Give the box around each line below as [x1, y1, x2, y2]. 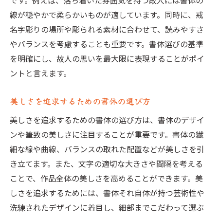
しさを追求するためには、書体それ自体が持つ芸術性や [10, 187, 204, 199]
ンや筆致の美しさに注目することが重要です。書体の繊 [10, 128, 203, 140]
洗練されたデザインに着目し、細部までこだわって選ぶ [10, 201, 204, 213]
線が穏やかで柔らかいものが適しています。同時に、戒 [10, 9, 203, 20]
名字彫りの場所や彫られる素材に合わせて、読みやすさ [10, 23, 204, 35]
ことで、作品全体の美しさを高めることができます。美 [10, 172, 203, 184]
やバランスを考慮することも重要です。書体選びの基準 [10, 38, 203, 50]
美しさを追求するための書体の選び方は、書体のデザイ [10, 114, 204, 126]
